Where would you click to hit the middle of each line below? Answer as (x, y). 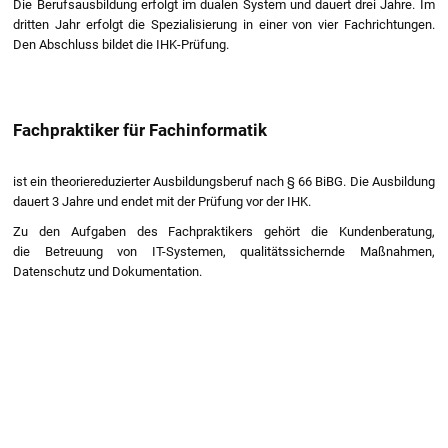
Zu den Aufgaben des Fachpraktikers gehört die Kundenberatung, (224, 231)
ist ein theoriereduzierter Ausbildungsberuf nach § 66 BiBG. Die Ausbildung (224, 181)
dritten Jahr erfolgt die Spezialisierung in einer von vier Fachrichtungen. (224, 24)
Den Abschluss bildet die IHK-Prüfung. (121, 44)
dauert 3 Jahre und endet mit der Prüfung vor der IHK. (162, 201)
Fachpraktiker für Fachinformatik (140, 129)
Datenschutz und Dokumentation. (108, 271)
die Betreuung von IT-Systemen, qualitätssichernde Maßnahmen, (224, 251)
